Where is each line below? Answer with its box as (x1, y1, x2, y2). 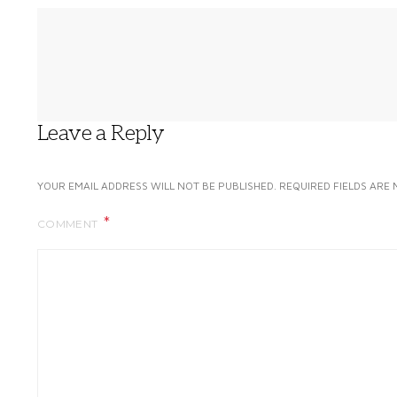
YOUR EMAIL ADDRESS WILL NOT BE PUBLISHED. (37, 178, 276, 192)
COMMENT (37, 216, 101, 230)
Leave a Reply (37, 120, 165, 146)
